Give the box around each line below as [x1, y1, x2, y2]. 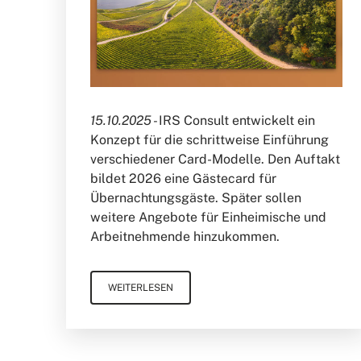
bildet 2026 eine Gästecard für [90, 170, 277, 186]
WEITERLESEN [108, 281, 174, 293]
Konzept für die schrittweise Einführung [90, 131, 330, 147]
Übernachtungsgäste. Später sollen [90, 189, 302, 205]
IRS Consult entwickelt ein [159, 112, 316, 128]
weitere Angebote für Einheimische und [90, 209, 327, 225]
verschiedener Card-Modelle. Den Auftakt [90, 151, 341, 167]
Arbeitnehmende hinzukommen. [90, 228, 280, 244]
